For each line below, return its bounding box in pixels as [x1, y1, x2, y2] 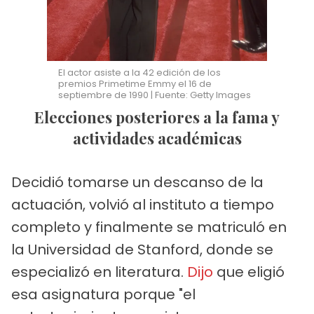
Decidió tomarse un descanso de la [11, 172, 264, 192]
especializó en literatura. [11, 261, 187, 282]
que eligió [213, 261, 285, 282]
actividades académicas [72, 127, 242, 149]
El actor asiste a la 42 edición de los [58, 65, 221, 79]
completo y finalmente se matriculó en [11, 217, 287, 237]
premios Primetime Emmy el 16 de [58, 76, 212, 90]
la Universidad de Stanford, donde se [11, 239, 273, 259]
